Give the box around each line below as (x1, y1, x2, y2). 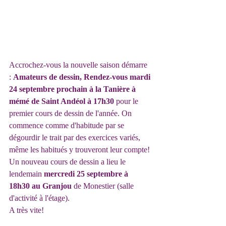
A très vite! (9, 206, 44, 214)
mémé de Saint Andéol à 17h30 (9, 97, 116, 105)
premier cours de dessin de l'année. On (9, 109, 134, 118)
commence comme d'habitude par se (9, 121, 126, 130)
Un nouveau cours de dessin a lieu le (9, 157, 128, 166)
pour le (116, 97, 140, 105)
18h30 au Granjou (9, 182, 72, 190)
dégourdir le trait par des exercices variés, (9, 133, 142, 142)
